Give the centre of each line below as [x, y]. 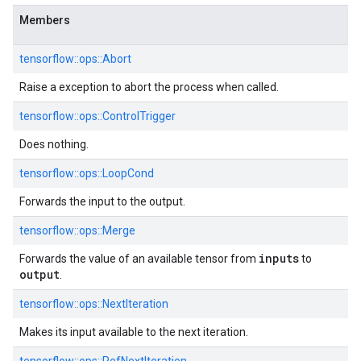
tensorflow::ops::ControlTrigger [98, 116]
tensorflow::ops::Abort [75, 59]
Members [45, 20]
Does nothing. [54, 144]
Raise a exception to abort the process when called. [149, 87]
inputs [279, 258]
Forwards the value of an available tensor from [139, 259]
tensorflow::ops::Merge [77, 230]
